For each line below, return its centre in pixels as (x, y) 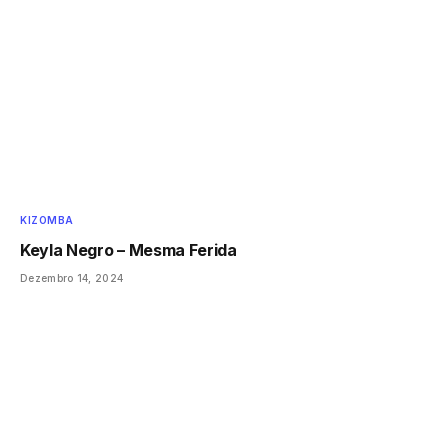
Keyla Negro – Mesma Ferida (128, 249)
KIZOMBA (47, 219)
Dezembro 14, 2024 (72, 277)
